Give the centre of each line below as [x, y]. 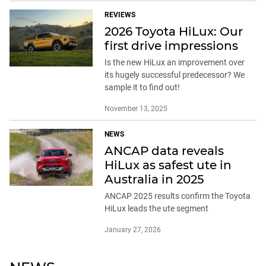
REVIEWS [120, 15]
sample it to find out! [142, 88]
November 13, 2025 [136, 109]
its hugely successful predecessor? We [175, 75]
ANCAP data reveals [164, 151]
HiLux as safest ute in [168, 165]
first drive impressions [171, 46]
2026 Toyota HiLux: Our [174, 32]
